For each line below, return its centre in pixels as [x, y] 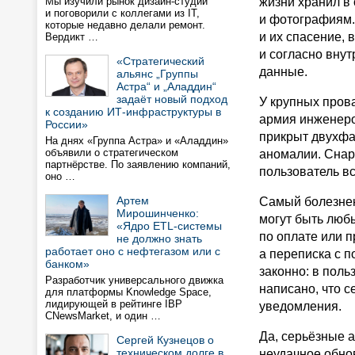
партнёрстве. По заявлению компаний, [138, 164]
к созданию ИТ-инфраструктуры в [133, 112]
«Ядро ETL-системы [169, 226]
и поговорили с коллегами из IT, [122, 13]
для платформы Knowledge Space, [128, 292]
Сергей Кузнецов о [165, 340]
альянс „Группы [157, 74]
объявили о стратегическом [112, 153]
